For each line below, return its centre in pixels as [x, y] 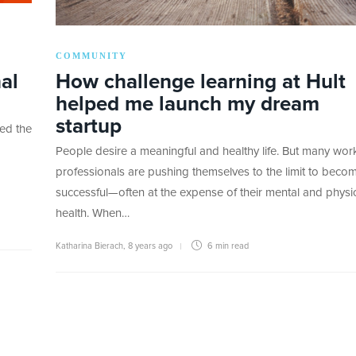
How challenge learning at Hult [201, 82]
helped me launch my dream [188, 104]
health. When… [93, 214]
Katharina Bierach [89, 246]
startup [89, 127]
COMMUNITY [91, 56]
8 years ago [150, 246]
